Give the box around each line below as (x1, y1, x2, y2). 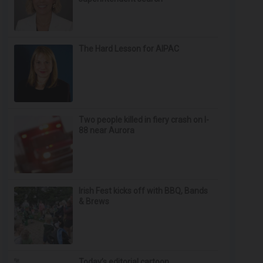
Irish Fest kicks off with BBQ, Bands (79, 186, 208, 195)
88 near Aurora (79, 126, 135, 135)
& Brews (79, 197, 110, 206)
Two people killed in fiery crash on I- (79, 115, 210, 124)
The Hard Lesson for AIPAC (79, 44, 180, 53)
